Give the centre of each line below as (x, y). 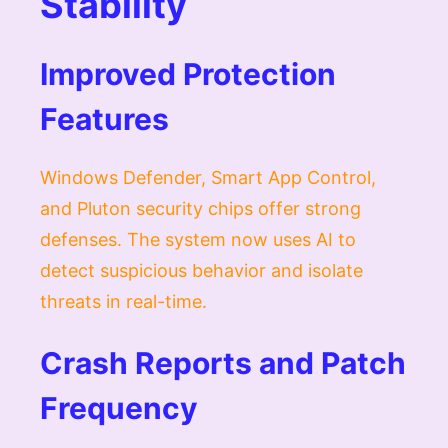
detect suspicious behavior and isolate (201, 270)
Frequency (119, 407)
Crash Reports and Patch (223, 362)
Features (104, 118)
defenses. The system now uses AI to (198, 239)
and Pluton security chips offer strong (200, 208)
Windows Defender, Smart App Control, (208, 177)
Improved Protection (188, 73)
